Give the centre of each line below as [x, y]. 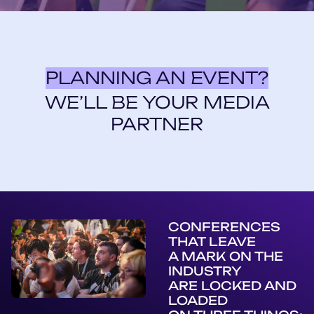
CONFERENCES [224, 227]
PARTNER [157, 124]
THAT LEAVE [212, 241]
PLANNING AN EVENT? [157, 78]
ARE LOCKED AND [232, 286]
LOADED [198, 300]
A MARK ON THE [226, 256]
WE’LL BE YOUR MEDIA [157, 102]
